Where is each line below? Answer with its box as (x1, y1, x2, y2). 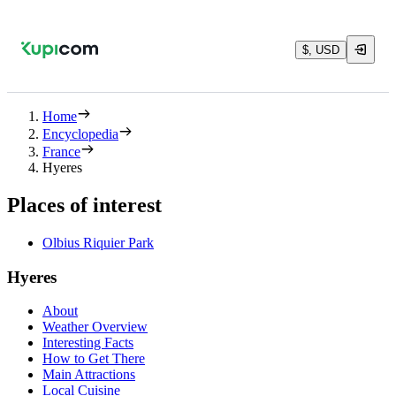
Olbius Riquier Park (42, 234, 154, 250)
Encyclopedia (42, 126, 118, 141)
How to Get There (42, 351, 145, 367)
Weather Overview (42, 319, 148, 335)
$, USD (302, 42, 339, 57)
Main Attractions (42, 367, 135, 383)
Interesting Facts (42, 335, 133, 351)
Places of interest (7, 193, 162, 217)
